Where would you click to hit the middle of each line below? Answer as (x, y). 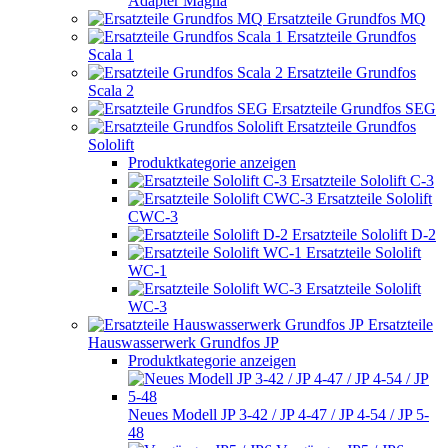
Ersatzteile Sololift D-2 (364, 234)
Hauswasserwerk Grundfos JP (183, 342)
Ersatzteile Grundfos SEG (354, 108)
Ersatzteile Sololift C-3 (362, 180)
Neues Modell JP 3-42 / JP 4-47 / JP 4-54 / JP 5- (278, 414)
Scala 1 (111, 54)
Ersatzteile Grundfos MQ (346, 18)
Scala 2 (111, 90)
